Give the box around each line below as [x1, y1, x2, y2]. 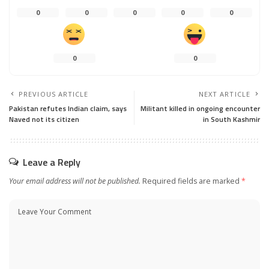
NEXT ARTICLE [198, 89, 250, 98]
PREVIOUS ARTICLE [19, 89, 89, 98]
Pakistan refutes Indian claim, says [9, 102, 127, 114]
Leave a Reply [23, 154, 80, 169]
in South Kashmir [203, 113, 260, 125]
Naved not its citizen [9, 113, 79, 125]
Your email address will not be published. [9, 175, 141, 186]
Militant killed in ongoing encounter [141, 102, 260, 114]
